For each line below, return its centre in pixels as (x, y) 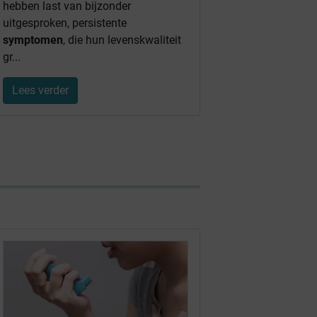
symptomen (33, 40)
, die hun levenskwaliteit (122, 40)
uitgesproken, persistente (64, 23)
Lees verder (40, 90)
